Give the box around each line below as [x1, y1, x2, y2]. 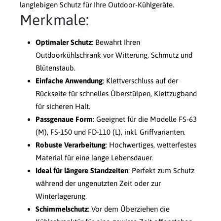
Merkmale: [20, 11, 89, 28]
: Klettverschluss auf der [103, 76, 178, 85]
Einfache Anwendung [36, 76, 103, 85]
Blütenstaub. [36, 63, 75, 72]
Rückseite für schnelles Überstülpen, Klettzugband [36, 89, 197, 98]
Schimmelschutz [36, 204, 88, 213]
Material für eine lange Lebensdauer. [36, 153, 153, 162]
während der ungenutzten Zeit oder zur [36, 179, 161, 187]
